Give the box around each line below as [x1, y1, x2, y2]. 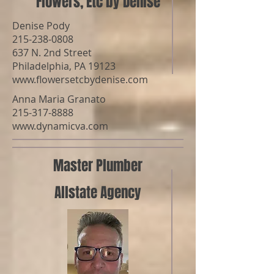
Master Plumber [53, 155, 143, 176]
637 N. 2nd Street [12, 46, 92, 59]
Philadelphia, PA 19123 [12, 59, 116, 73]
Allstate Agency [54, 182, 141, 203]
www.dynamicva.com [12, 119, 108, 133]
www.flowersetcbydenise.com [12, 73, 148, 86]
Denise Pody [12, 19, 70, 32]
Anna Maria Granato [12, 92, 106, 106]
